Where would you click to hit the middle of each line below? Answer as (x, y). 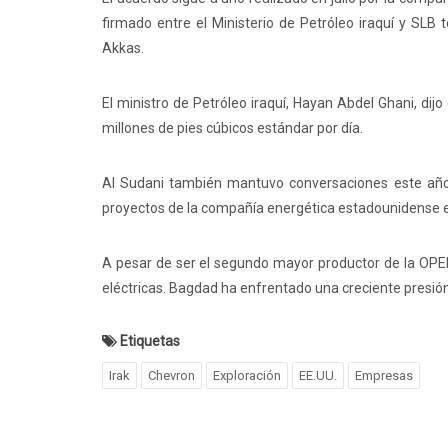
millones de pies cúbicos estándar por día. (232, 128)
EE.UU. (318, 375)
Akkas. (123, 48)
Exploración (247, 375)
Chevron (171, 375)
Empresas (384, 375)
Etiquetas (150, 341)
